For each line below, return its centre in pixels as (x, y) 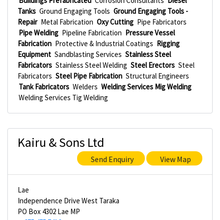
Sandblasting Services (88, 54)
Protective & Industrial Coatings (104, 43)
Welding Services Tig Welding (63, 97)
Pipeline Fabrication (92, 33)
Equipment (34, 54)
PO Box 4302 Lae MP (49, 211)
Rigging (168, 43)
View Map (176, 159)
